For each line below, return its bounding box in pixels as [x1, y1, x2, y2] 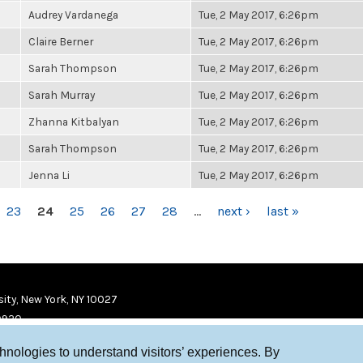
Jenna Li [28, 169, 70, 181]
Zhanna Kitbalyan [28, 115, 119, 128]
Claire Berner [28, 35, 93, 48]
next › [217, 203, 250, 219]
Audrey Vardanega [28, 8, 118, 21]
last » [267, 203, 299, 219]
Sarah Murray [28, 88, 95, 101]
